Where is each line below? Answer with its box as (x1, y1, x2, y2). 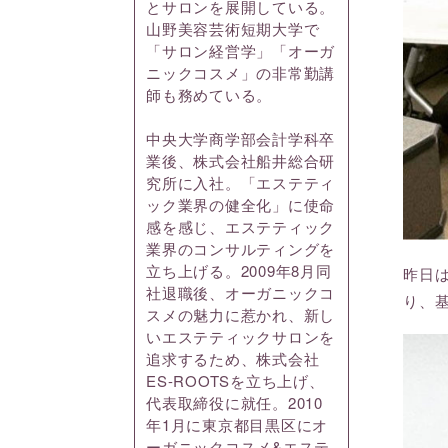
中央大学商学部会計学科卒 (146, 128, 336, 150)
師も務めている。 (146, 84, 273, 106)
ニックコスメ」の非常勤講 (146, 62, 336, 84)
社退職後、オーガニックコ (146, 282, 336, 304)
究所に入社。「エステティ (146, 172, 336, 194)
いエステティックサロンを (146, 326, 336, 348)
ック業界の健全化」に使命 (146, 194, 336, 216)
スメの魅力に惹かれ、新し (146, 304, 336, 326)
